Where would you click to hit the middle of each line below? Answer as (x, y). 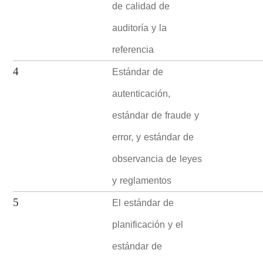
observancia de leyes (157, 159)
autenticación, (141, 93)
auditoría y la (140, 28)
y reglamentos (142, 180)
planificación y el (148, 224)
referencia (133, 49)
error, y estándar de (153, 137)
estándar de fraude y (156, 115)
